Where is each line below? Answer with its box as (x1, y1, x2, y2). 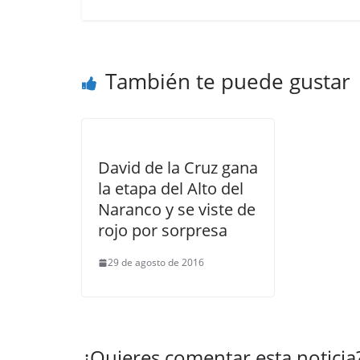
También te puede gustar (105, 67, 350, 96)
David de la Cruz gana (98, 157, 258, 179)
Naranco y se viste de (98, 198, 256, 221)
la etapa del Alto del (98, 178, 243, 200)
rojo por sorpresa (98, 219, 227, 242)
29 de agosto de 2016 (108, 256, 204, 270)
